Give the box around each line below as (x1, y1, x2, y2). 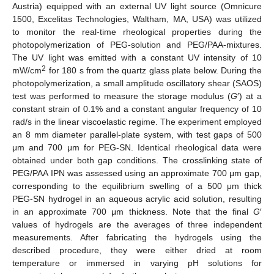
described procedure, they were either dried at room (12, 245, 262, 256)
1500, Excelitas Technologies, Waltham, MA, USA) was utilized (12, 14, 262, 24)
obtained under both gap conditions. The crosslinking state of (12, 155, 262, 166)
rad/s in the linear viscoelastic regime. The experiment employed (12, 117, 262, 127)
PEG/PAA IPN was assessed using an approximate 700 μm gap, (12, 168, 262, 179)
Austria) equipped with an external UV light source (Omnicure (12, 1, 262, 12)
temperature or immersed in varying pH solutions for (12, 258, 262, 268)
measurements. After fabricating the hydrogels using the (12, 232, 262, 243)
